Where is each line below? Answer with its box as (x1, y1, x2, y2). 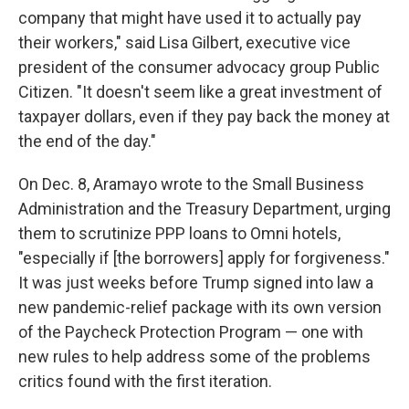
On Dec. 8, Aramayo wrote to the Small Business (18, 174, 364, 194)
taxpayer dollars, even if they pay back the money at (18, 107, 390, 126)
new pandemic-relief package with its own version (18, 298, 382, 317)
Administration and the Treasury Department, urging (18, 199, 391, 218)
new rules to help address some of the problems (18, 347, 371, 366)
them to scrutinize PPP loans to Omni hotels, (18, 224, 341, 243)
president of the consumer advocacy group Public (18, 58, 380, 77)
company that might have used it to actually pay (18, 8, 362, 27)
